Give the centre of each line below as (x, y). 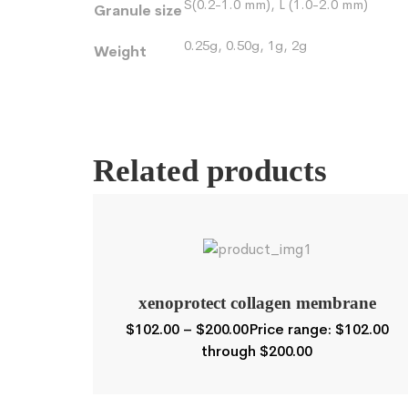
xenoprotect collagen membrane (257, 303)
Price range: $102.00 (318, 330)
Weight (120, 51)
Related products (210, 171)
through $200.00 (257, 352)
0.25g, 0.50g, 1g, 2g (245, 45)
